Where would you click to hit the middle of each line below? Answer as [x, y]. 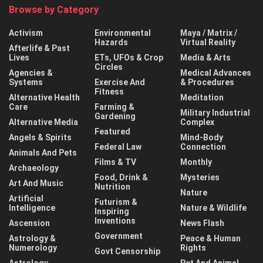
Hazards [111, 42]
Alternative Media [43, 122]
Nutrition [112, 186]
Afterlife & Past [39, 48]
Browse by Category [54, 9]
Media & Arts [205, 57]
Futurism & [116, 202]
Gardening [115, 116]
